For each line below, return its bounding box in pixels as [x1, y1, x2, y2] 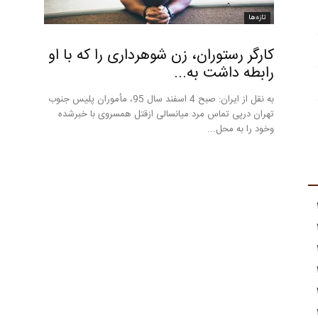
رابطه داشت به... [174, 61, 274, 86]
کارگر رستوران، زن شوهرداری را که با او [48, 43, 274, 68]
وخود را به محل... [207, 121, 274, 137]
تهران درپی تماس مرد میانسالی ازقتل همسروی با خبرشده [58, 106, 274, 122]
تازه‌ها [248, 12, 266, 23]
